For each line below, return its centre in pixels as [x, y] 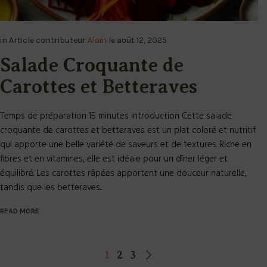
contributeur [62, 40]
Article [22, 40]
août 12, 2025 [142, 40]
